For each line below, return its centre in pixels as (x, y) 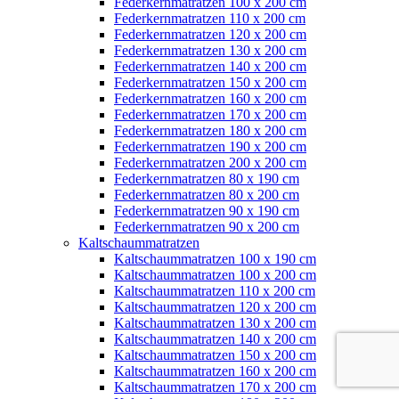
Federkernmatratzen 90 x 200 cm (207, 226)
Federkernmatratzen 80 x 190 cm (207, 178)
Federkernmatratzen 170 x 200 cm (210, 114)
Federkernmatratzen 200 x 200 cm (210, 162)
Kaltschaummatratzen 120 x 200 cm (215, 306)
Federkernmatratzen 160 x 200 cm (210, 98)
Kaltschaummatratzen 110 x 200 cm (215, 290)
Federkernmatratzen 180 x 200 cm (210, 130)
